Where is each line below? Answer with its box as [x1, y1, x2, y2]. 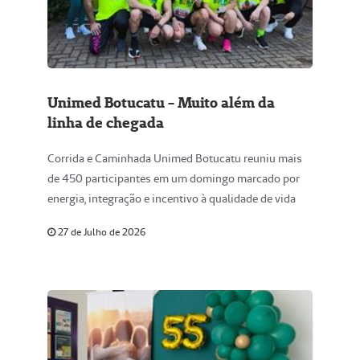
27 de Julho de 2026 [55, 226, 145, 238]
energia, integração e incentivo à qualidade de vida [47, 191, 296, 206]
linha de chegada [47, 113, 164, 132]
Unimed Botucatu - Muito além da [47, 93, 275, 112]
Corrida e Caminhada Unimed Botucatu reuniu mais [47, 151, 302, 166]
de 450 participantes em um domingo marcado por [47, 171, 300, 186]
